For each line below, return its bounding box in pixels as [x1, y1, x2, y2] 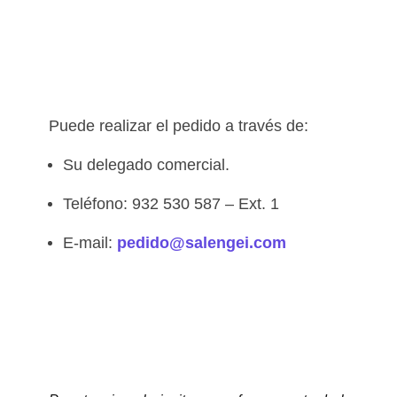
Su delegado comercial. [62, 156, 230, 174]
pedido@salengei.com [116, 234, 286, 252]
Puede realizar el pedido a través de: [48, 117, 308, 135]
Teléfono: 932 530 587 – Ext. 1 [62, 195, 279, 213]
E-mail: [62, 234, 117, 252]
